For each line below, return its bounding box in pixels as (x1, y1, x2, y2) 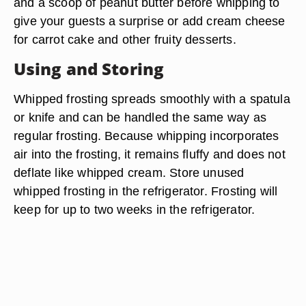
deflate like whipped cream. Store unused (14, 165, 245, 180)
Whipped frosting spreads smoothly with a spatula (14, 92, 290, 106)
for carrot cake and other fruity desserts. (14, 32, 236, 46)
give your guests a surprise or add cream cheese (14, 14, 286, 28)
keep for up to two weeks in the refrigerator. (14, 202, 255, 217)
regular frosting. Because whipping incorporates (14, 128, 279, 143)
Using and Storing (14, 57, 165, 80)
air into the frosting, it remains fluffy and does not (14, 147, 286, 161)
